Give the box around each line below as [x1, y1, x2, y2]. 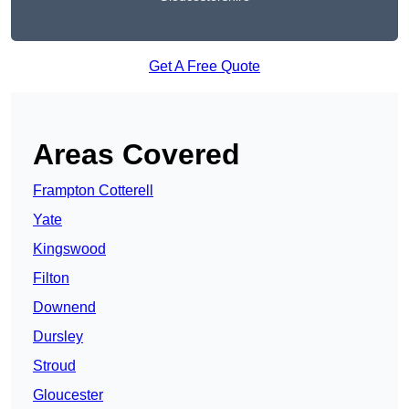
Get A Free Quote [149, 58, 260, 75]
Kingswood [33, 241, 106, 257]
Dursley [33, 329, 83, 345]
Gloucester [33, 387, 103, 404]
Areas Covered [33, 138, 240, 172]
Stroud [33, 358, 76, 374]
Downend [33, 299, 96, 316]
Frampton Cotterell [33, 183, 153, 199]
